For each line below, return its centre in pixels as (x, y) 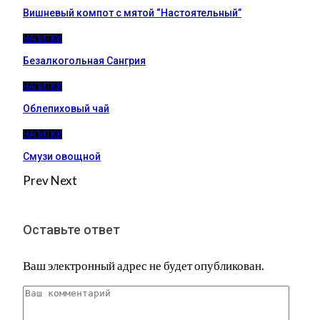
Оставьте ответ (71, 230)
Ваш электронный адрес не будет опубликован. (144, 266)
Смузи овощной (62, 157)
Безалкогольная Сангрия (84, 61)
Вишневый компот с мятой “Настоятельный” (132, 13)
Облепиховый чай (66, 109)
